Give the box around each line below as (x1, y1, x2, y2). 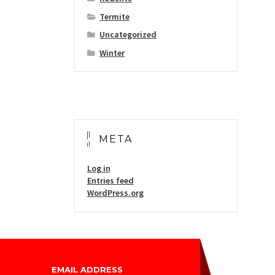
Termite (99, 10, 130, 22)
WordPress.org (87, 187, 144, 199)
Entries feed (87, 175, 134, 187)
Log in (87, 163, 110, 174)
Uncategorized (99, 29, 157, 41)
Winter (99, 47, 125, 58)
